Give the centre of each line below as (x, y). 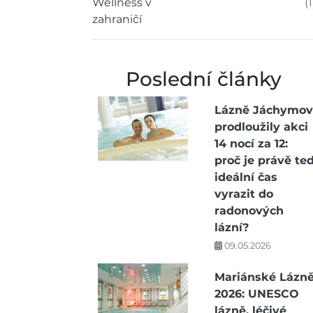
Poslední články (204, 79)
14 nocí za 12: (251, 144)
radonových (249, 211)
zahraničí (117, 19)
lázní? (231, 227)
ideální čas (246, 177)
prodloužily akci (261, 127)
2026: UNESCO (256, 294)
